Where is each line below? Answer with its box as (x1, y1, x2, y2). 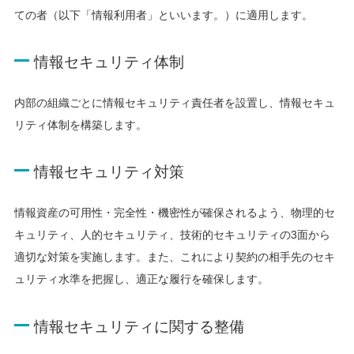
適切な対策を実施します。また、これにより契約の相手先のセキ (13, 250, 335, 264)
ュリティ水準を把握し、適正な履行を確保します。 (13, 273, 269, 286)
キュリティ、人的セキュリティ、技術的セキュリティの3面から (13, 228, 330, 242)
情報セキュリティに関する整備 (34, 318, 245, 335)
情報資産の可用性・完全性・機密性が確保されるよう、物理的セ (13, 206, 335, 220)
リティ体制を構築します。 (13, 119, 147, 132)
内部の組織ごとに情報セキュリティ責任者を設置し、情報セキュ (13, 96, 335, 110)
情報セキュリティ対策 (34, 164, 185, 181)
